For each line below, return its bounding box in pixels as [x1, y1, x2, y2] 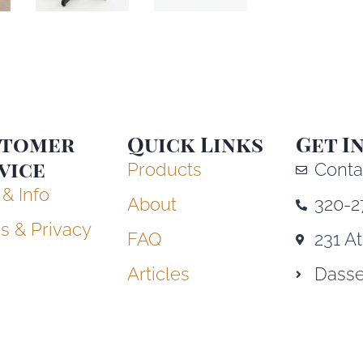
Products [127, 159, 203, 181]
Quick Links [127, 130, 264, 159]
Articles [127, 263, 190, 285]
